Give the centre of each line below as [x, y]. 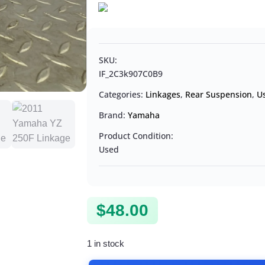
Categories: [122, 95]
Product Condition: [136, 136]
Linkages [163, 95]
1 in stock [106, 244]
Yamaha [144, 115]
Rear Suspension [219, 95]
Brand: [114, 115]
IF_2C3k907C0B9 [131, 74]
